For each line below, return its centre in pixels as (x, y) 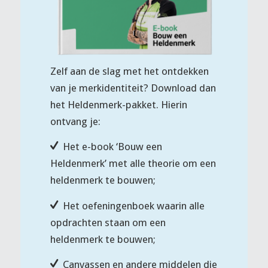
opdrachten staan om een (108, 222)
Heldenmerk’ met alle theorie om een (133, 164)
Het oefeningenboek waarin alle (134, 205)
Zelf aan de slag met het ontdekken (129, 71)
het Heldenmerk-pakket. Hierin (118, 104)
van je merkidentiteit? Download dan (133, 88)
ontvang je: (75, 121)
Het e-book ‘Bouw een (113, 147)
